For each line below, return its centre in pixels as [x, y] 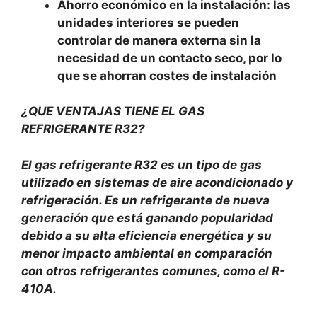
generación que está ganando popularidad [147, 218]
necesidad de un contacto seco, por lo [169, 58]
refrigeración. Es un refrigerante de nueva [145, 200]
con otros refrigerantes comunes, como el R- [153, 271]
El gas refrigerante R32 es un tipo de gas [142, 165]
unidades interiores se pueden [148, 22]
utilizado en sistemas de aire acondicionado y [157, 182]
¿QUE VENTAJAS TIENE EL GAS [113, 111]
